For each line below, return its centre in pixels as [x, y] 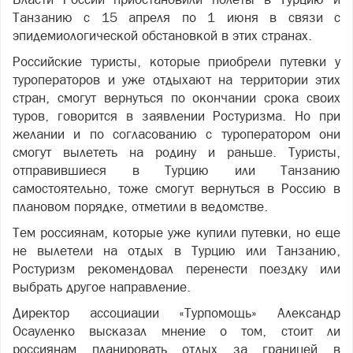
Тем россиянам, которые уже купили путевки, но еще [176, 232]
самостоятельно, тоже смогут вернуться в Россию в [176, 188]
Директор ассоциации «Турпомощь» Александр [176, 313]
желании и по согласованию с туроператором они [176, 134]
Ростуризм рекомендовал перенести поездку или [176, 269]
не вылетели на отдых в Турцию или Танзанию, [176, 251]
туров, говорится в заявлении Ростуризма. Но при [176, 116]
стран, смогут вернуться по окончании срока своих [176, 98]
